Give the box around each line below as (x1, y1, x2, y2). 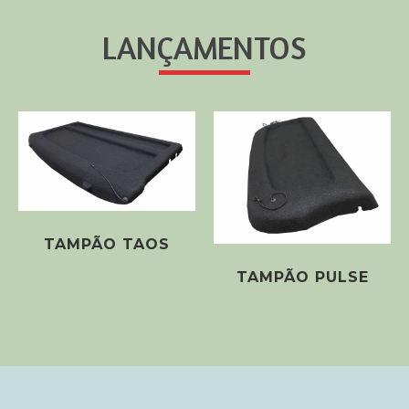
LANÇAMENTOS (102, 27, 307, 67)
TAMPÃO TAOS (44, 236, 170, 254)
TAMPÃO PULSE (236, 268, 369, 287)
